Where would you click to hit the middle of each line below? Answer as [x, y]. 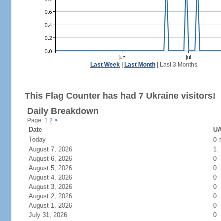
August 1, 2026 [56, 205]
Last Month [140, 65]
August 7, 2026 [56, 149]
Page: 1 [38, 120]
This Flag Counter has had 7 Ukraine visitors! [120, 96]
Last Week [105, 65]
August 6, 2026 [56, 159]
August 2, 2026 [56, 196]
